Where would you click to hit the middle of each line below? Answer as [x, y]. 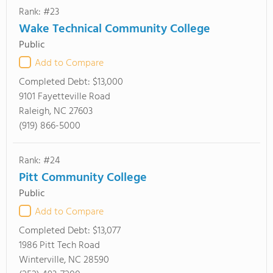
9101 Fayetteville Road [65, 97]
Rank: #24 [40, 161]
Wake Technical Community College [115, 29]
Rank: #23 [39, 12]
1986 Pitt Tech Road [59, 246]
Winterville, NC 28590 [64, 260]
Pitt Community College [83, 178]
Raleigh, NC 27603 [56, 112]
